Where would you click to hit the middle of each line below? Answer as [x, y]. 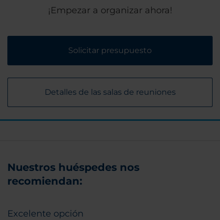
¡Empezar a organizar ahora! [110, 11]
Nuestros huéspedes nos [73, 167]
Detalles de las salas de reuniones [110, 92]
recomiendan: [45, 181]
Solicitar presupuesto [110, 51]
